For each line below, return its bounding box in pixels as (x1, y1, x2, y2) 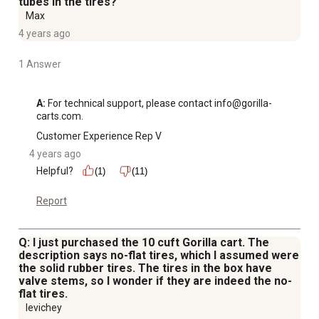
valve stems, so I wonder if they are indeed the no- (19, 273, 292, 288)
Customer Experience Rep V (36, 130, 162, 142)
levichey (26, 301, 62, 313)
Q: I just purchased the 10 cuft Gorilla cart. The (19, 235, 269, 249)
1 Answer (19, 58, 61, 70)
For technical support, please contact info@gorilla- (46, 97, 272, 109)
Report (36, 194, 67, 206)
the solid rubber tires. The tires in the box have (19, 261, 272, 275)
